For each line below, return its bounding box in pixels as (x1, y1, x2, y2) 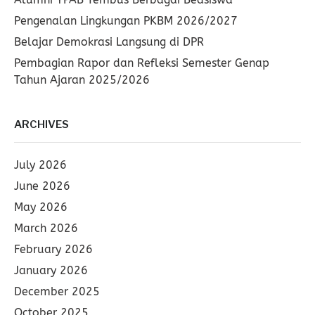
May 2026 (14, 200, 67, 214)
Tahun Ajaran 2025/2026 (14, 73, 150, 86)
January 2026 (14, 264, 88, 277)
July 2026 (14, 158, 67, 172)
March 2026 (14, 221, 78, 235)
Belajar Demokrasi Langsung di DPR (14, 35, 204, 49)
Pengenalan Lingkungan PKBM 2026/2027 (14, 14, 238, 27)
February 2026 (14, 243, 93, 256)
